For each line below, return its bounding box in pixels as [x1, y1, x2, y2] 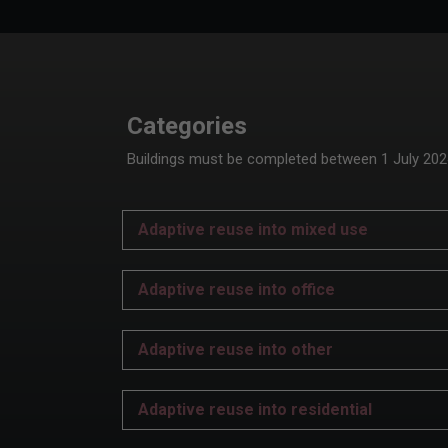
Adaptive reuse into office [138, 280, 335, 300]
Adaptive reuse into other [138, 340, 333, 360]
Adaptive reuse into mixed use [138, 220, 368, 240]
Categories [127, 112, 247, 141]
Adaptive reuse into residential [138, 400, 372, 420]
